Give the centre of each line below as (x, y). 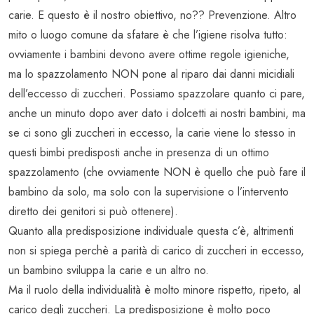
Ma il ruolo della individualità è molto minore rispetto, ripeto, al (155, 290)
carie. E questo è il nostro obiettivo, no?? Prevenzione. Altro (152, 15)
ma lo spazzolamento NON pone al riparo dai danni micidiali (151, 74)
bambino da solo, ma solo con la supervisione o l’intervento (149, 192)
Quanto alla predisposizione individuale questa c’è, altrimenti (151, 231)
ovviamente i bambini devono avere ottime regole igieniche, (149, 55)
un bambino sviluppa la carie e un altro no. (109, 271)
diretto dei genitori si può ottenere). (93, 212)
